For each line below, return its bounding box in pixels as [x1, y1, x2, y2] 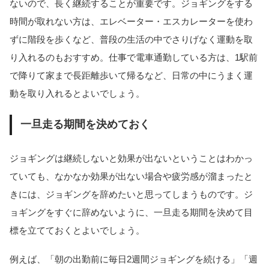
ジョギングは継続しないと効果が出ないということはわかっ [10, 153, 253, 163]
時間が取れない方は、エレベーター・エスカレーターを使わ [10, 16, 253, 26]
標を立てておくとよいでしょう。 [10, 225, 145, 235]
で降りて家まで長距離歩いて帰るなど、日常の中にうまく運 [10, 70, 253, 80]
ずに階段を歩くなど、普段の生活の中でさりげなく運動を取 [10, 34, 253, 44]
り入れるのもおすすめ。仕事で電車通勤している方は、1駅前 [10, 52, 258, 62]
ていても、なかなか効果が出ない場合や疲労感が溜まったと [10, 171, 253, 181]
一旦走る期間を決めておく [20, 118, 150, 131]
